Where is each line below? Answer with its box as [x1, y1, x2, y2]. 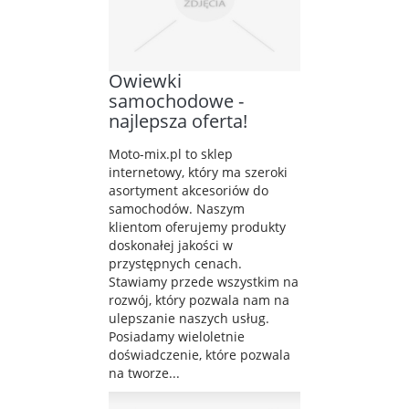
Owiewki [109, 68, 182, 93]
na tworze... [109, 363, 180, 382]
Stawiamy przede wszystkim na [109, 272, 299, 290]
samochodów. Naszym [109, 199, 245, 217]
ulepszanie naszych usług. [109, 309, 269, 327]
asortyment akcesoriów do [109, 181, 268, 199]
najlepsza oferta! [109, 108, 247, 133]
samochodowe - [109, 88, 244, 113]
